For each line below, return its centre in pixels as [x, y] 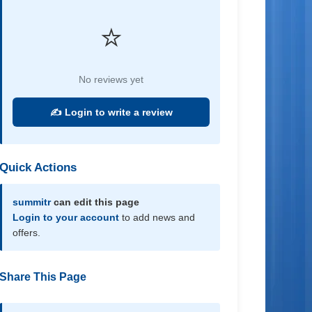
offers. [27, 233]
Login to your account [66, 217]
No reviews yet [111, 79]
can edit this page [95, 202]
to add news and [157, 217]
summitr [32, 202]
